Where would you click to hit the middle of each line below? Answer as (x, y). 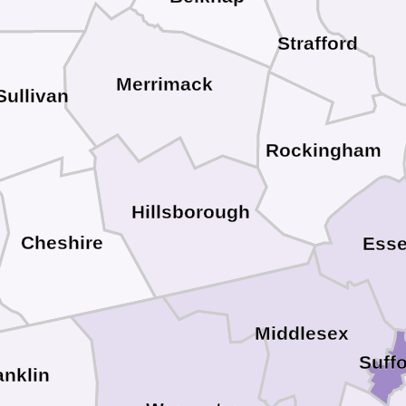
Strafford (318, 43)
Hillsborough (190, 212)
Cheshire (63, 242)
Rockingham (323, 150)
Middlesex (302, 333)
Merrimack (164, 85)
